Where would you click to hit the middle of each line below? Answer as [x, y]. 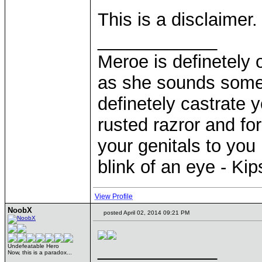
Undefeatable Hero [33, 246]
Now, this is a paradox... [40, 252]
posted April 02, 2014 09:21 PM [146, 213]
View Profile [114, 196]
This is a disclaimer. [177, 20]
